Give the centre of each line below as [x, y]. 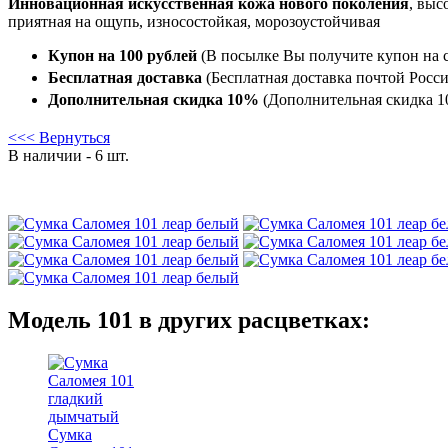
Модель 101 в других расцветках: [189, 319]
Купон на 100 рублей [122, 55]
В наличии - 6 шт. [68, 155]
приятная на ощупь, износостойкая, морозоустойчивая [194, 21]
